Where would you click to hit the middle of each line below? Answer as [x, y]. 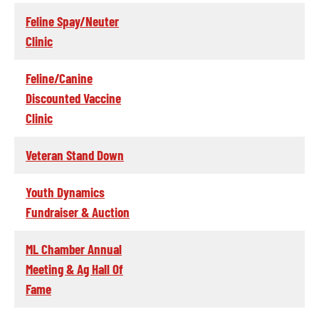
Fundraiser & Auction [78, 211]
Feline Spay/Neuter [72, 21]
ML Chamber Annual [74, 249]
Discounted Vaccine [73, 98]
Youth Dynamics [65, 192]
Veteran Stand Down [75, 155]
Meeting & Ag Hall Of [74, 268]
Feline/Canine [59, 78]
